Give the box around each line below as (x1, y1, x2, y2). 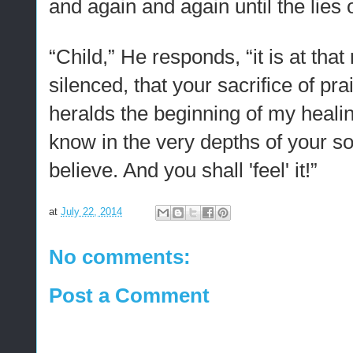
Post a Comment (49, 284, 210, 307)
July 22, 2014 (61, 206, 122, 218)
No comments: (49, 246, 191, 268)
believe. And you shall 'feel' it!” (49, 159, 318, 181)
